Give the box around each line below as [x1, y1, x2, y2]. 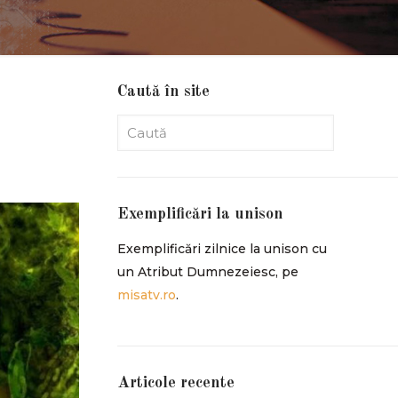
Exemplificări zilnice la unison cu [116, 241, 327, 257]
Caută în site [116, 84, 210, 99]
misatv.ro [116, 287, 176, 303]
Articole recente [116, 375, 235, 391]
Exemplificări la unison [116, 206, 283, 222]
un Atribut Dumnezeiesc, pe [116, 264, 298, 280]
